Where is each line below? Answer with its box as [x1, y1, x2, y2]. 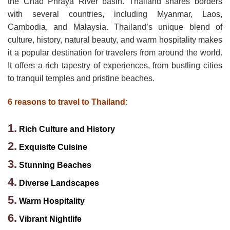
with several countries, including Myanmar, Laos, [8, 10, 222, 18]
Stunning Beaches [18, 160, 91, 169]
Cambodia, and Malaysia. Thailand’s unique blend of [8, 23, 222, 31]
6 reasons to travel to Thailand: [8, 97, 128, 106]
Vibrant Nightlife [18, 214, 82, 223]
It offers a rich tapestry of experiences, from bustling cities [8, 61, 222, 70]
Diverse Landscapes [18, 178, 99, 187]
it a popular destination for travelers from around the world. [8, 48, 222, 57]
